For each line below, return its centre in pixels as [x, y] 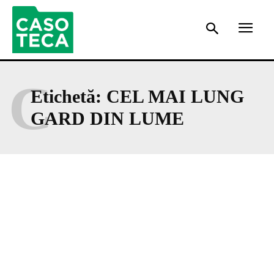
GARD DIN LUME [107, 118]
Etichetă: [68, 96]
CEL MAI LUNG [175, 96]
